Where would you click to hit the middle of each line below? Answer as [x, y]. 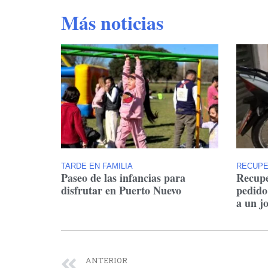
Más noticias [112, 23]
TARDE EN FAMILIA [97, 166]
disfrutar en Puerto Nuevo [121, 190]
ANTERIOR [106, 260]
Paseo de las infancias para [123, 177]
